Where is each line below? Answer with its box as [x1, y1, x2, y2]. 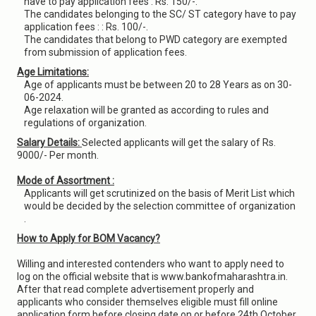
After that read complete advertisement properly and [17, 284, 254, 295]
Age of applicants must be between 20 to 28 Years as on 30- [24, 79, 292, 90]
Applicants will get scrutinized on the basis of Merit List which [24, 188, 295, 199]
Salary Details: [17, 137, 82, 148]
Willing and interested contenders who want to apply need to [17, 258, 284, 269]
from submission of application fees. [24, 47, 187, 58]
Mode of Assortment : [17, 175, 114, 186]
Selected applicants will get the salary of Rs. [82, 137, 276, 148]
